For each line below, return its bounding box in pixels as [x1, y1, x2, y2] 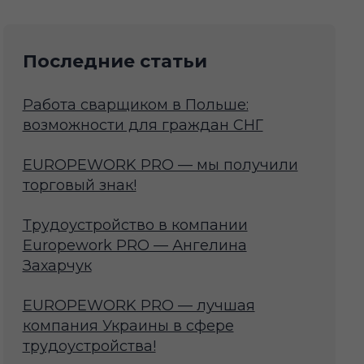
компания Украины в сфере [22, 317, 234, 336]
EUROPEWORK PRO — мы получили [22, 156, 298, 175]
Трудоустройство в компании [22, 216, 248, 235]
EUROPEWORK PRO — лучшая [22, 297, 255, 315]
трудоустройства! [22, 337, 156, 356]
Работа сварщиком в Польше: [22, 96, 249, 115]
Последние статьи [22, 50, 207, 73]
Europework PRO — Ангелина [22, 236, 247, 255]
